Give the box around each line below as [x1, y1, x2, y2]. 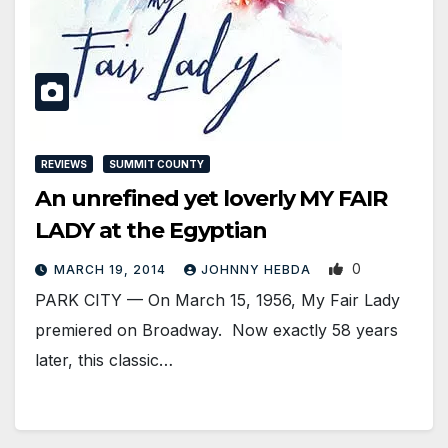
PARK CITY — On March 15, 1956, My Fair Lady [35, 290, 400, 311]
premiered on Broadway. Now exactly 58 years [35, 320, 398, 341]
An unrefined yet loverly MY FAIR [35, 185, 387, 213]
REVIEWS [41, 158, 87, 171]
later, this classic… [35, 350, 173, 371]
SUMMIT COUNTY [109, 158, 204, 171]
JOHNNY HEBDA [201, 262, 315, 278]
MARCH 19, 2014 [54, 262, 170, 278]
